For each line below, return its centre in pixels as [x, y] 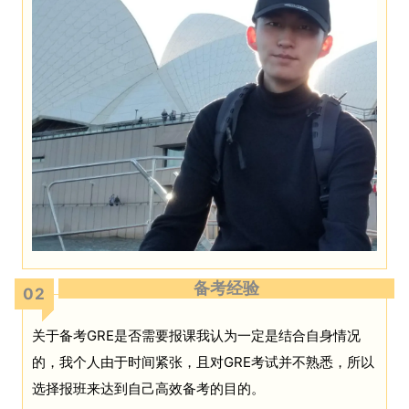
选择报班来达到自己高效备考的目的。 [148, 389]
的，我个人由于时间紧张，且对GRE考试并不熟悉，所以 [203, 362]
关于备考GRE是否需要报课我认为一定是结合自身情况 [196, 336]
